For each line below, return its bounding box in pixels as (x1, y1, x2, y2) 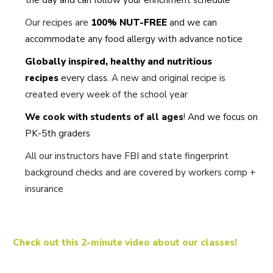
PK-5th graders (25, 126, 90, 140)
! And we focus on (183, 110, 258, 123)
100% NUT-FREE (91, 15, 167, 29)
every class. (61, 71, 112, 84)
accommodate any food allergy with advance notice (25, 32, 243, 45)
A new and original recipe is (112, 71, 225, 84)
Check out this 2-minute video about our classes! (13, 235, 237, 249)
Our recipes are (25, 15, 91, 29)
